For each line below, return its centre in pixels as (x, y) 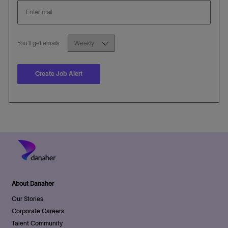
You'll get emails (38, 43)
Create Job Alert (59, 74)
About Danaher (33, 183)
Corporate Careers (38, 211)
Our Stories (28, 198)
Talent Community (37, 223)
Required (71, 42)
